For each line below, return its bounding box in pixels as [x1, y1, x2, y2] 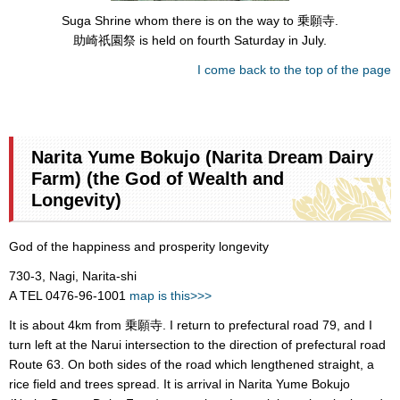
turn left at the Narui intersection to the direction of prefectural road [9, 337, 386, 352]
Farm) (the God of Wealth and [31, 168, 284, 188]
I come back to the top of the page [197, 62, 391, 78]
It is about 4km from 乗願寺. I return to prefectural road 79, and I [9, 317, 372, 332]
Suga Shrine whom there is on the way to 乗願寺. [62, 13, 338, 29]
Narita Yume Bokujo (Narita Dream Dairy [31, 146, 373, 167]
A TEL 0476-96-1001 [9, 287, 129, 303]
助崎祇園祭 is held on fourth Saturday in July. [73, 33, 327, 48]
